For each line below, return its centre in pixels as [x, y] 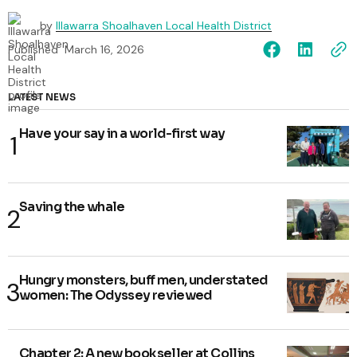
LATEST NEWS [42, 96]
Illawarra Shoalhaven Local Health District [164, 25]
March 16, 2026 [104, 49]
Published [33, 49]
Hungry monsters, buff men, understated [143, 280]
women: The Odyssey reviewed [116, 295]
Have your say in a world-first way [122, 133]
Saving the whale [72, 206]
